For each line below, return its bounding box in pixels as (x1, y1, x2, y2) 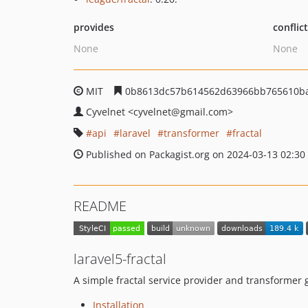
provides (74, 21, 114, 34)
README (74, 197, 126, 215)
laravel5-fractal (74, 250, 166, 269)
